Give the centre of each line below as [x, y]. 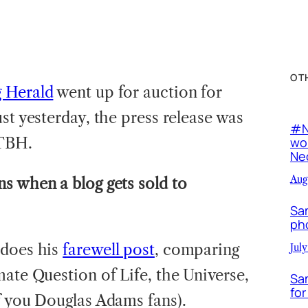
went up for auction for [138, 92]
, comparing [197, 250]
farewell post [109, 250]
